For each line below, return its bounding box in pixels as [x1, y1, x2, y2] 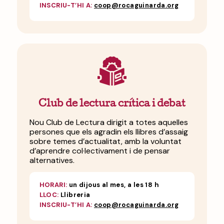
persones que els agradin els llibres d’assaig [29, 126, 188, 137]
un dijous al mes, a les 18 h [67, 180, 159, 189]
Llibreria [58, 190, 90, 199]
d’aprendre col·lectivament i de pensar [29, 145, 170, 156]
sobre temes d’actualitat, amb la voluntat [29, 136, 181, 147]
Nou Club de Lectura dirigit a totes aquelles [29, 117, 188, 128]
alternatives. [29, 155, 74, 166]
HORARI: [39, 180, 67, 189]
